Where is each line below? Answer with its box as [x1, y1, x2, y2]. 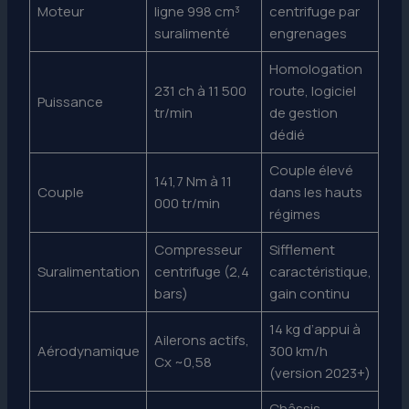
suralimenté [153, 23, 230, 43]
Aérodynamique [37, 341, 140, 361]
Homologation [268, 58, 362, 79]
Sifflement [268, 239, 335, 259]
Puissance [37, 91, 103, 111]
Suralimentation [37, 261, 140, 281]
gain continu [268, 283, 350, 303]
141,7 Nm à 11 [153, 171, 232, 191]
